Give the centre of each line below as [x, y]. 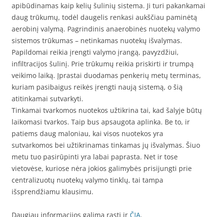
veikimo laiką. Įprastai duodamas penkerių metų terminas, [106, 75]
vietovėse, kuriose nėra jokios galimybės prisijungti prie [102, 168]
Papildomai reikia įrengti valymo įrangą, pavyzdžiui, [95, 52]
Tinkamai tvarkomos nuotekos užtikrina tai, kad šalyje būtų [107, 110]
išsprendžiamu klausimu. [53, 192]
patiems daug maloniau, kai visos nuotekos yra [87, 133]
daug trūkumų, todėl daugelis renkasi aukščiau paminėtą [104, 17]
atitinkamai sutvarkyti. [47, 99]
